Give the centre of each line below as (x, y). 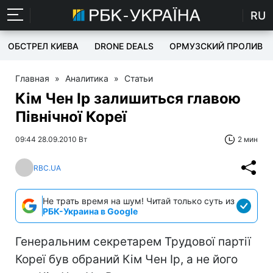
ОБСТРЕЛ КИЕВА (43, 46)
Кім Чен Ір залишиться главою (128, 98)
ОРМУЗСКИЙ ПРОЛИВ (216, 46)
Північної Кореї (71, 117)
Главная (32, 78)
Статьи (139, 78)
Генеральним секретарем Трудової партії (133, 242)
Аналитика (87, 78)
